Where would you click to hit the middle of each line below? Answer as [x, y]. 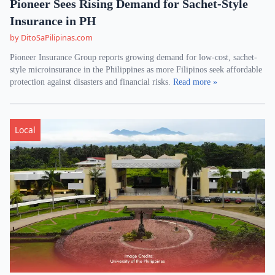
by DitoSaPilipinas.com [51, 37]
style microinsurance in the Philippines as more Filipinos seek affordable [136, 70]
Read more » [195, 82]
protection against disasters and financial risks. [91, 82]
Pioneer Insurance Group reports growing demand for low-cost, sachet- [134, 57]
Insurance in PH [53, 21]
